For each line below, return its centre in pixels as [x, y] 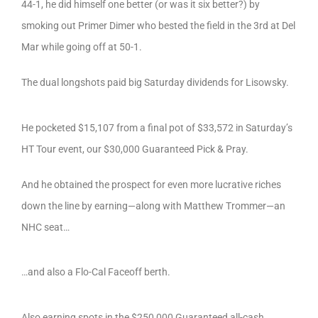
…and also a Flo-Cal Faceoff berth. [96, 272]
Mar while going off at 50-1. [83, 46]
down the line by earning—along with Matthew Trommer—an [153, 205]
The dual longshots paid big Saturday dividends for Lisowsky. [155, 82]
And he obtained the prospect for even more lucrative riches [151, 184]
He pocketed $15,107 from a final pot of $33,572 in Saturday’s [157, 127]
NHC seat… [45, 227]
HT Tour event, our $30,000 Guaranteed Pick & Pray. [135, 149]
